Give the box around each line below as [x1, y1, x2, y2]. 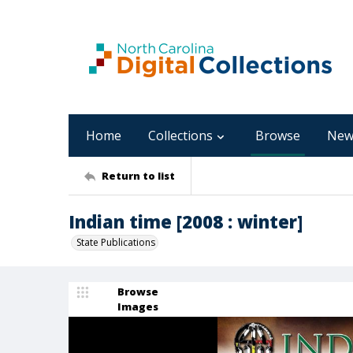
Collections [148, 127, 213, 144]
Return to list [102, 168, 175, 183]
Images [117, 299, 158, 314]
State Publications [76, 236, 155, 249]
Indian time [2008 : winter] [69, 210, 303, 233]
